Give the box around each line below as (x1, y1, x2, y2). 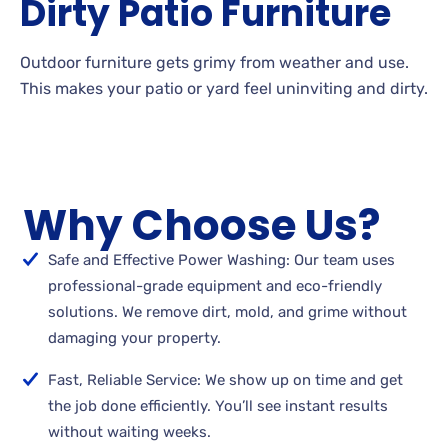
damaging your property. (48, 329, 222, 348)
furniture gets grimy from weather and (81, 52, 378, 72)
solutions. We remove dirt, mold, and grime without (48, 303, 408, 322)
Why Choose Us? (23, 196, 381, 256)
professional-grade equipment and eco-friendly (48, 277, 383, 296)
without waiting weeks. (48, 423, 212, 442)
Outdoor (20, 52, 81, 72)
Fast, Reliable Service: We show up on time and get (48, 371, 404, 390)
